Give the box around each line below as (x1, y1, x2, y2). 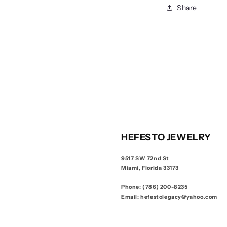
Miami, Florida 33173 (121, 165, 179, 171)
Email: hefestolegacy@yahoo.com (121, 194, 217, 200)
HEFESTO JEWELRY (121, 132, 211, 143)
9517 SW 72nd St (121, 155, 169, 162)
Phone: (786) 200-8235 (121, 184, 188, 191)
